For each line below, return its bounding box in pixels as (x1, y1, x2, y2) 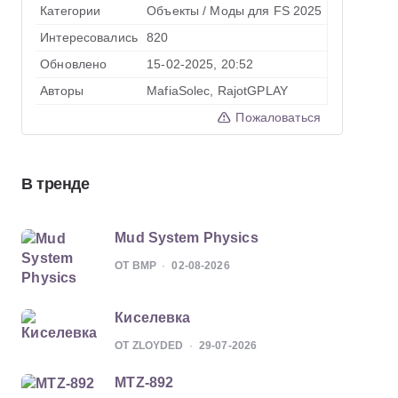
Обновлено (40, 57, 107, 71)
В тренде (21, 175, 90, 193)
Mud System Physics (115, 230, 259, 245)
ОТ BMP (115, 259, 157, 272)
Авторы (40, 84, 84, 98)
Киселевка (115, 310, 191, 325)
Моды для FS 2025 (210, 4, 322, 18)
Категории (40, 4, 101, 18)
